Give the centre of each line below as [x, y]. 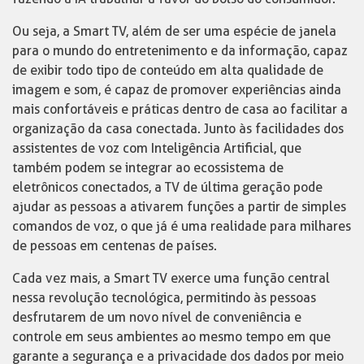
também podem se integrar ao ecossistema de [148, 167]
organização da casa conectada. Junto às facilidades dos [178, 128]
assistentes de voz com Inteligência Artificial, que [157, 148]
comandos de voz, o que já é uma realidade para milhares [182, 226]
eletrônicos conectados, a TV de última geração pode [167, 187]
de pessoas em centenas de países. [115, 245]
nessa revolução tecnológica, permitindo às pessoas [164, 297]
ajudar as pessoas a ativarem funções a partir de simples [179, 206]
